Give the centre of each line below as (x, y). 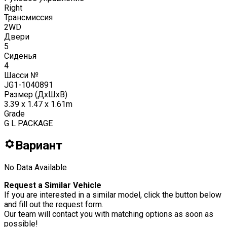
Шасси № (21, 75)
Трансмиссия (28, 17)
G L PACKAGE (28, 123)
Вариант (39, 145)
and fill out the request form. (54, 204)
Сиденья (20, 56)
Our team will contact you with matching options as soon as (109, 214)
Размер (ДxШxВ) (36, 94)
